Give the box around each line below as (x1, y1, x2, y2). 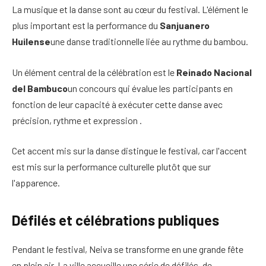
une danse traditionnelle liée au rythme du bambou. (50, 36, 248, 47)
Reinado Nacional (176, 66, 252, 78)
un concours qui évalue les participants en (68, 82, 233, 94)
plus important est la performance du (12, 20, 160, 31)
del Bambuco (12, 82, 68, 94)
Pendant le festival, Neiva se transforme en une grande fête (12, 243, 243, 255)
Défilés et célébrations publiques (12, 211, 219, 229)
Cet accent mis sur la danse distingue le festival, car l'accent (12, 145, 247, 157)
